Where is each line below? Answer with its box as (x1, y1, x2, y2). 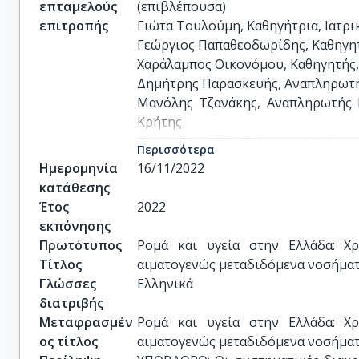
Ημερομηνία (39, 159, 118, 177)
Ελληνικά (137, 274, 194, 292)
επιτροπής (39, 17, 108, 34)
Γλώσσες (39, 274, 96, 292)
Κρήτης (137, 113, 183, 131)
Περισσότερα (137, 141, 216, 157)
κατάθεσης (39, 178, 110, 196)
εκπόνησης (39, 216, 111, 235)
